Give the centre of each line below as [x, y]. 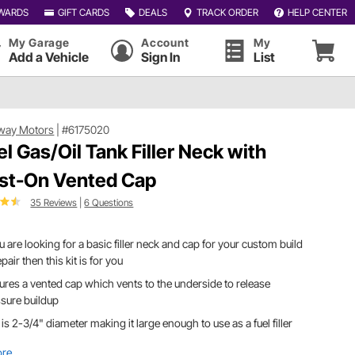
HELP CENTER [317, 12]
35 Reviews [54, 202]
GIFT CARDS [83, 12]
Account [165, 42]
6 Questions [109, 202]
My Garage [39, 42]
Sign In [161, 57]
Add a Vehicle [49, 57]
